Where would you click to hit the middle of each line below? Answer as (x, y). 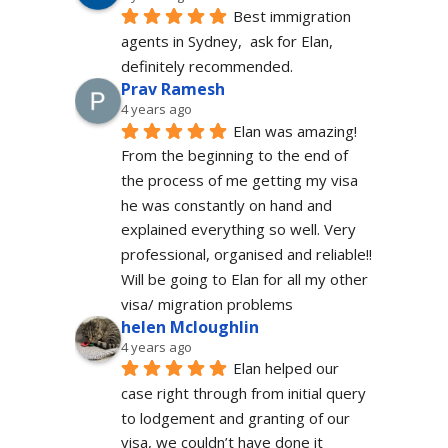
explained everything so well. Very (238, 229)
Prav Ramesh (172, 88)
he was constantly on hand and (226, 204)
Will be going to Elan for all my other (244, 278)
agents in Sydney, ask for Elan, (226, 41)
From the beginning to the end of (234, 155)
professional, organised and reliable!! (246, 254)
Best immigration (291, 16)
